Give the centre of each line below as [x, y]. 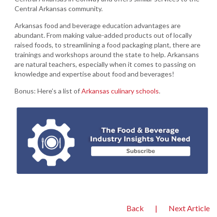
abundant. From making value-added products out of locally [103, 35]
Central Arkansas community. [59, 8]
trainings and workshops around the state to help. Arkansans [107, 54]
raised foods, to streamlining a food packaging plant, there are [108, 45]
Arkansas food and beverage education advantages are [98, 25]
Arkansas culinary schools [120, 91]
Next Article [189, 208]
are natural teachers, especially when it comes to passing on [105, 64]
